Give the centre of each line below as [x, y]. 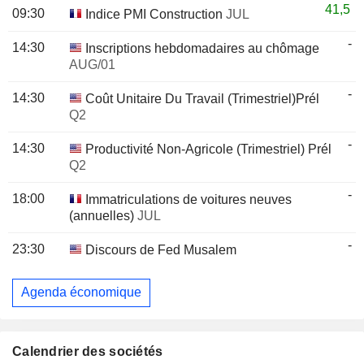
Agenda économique [81, 292]
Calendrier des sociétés [88, 351]
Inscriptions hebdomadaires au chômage [201, 48]
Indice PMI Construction [154, 14]
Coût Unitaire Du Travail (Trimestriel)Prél [201, 98]
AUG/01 [92, 64]
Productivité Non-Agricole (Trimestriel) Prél [207, 149]
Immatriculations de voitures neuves [187, 199]
